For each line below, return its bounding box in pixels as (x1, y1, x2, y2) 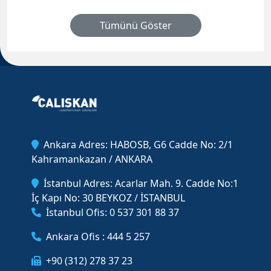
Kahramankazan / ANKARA (31, 152, 152, 166)
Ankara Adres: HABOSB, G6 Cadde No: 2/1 (44, 138, 233, 152)
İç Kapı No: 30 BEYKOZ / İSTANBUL (31, 191, 185, 205)
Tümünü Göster (99, 19, 172, 33)
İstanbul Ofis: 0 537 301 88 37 (46, 206, 179, 220)
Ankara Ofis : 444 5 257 (46, 230, 150, 244)
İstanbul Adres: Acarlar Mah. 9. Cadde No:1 (44, 177, 238, 191)
